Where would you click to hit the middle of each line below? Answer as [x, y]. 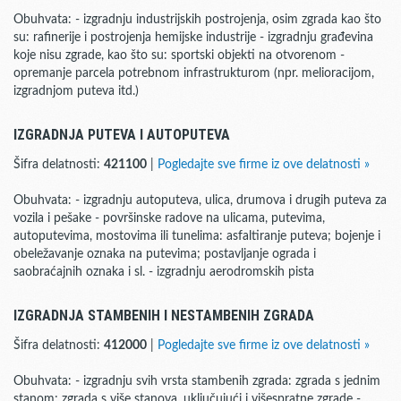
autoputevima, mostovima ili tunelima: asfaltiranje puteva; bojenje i [197, 236]
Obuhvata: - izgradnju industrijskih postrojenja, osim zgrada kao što [197, 20]
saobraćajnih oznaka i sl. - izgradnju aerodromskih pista [164, 272]
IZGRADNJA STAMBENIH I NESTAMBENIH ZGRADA [164, 316]
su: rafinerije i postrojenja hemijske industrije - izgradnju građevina [193, 38]
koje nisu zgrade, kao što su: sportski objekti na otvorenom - [179, 55]
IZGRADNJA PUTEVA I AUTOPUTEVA [122, 135]
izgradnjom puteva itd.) [76, 91]
